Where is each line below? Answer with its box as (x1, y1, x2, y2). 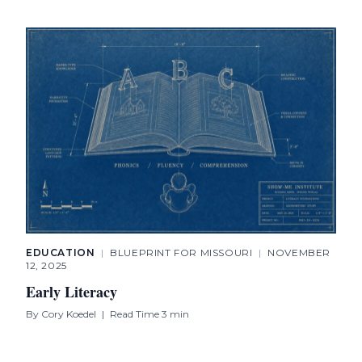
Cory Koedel (41, 308, 96, 321)
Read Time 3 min (110, 308, 189, 321)
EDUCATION (26, 246, 98, 259)
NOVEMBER (267, 246, 331, 259)
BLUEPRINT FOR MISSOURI (110, 246, 256, 259)
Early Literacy (26, 281, 117, 303)
